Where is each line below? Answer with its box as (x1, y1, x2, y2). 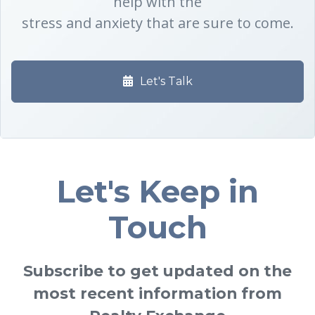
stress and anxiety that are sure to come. (21, 13, 294, 32)
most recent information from (33, 283, 282, 302)
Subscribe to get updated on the (23, 261, 292, 280)
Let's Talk (139, 74, 193, 88)
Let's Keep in (56, 172, 259, 210)
